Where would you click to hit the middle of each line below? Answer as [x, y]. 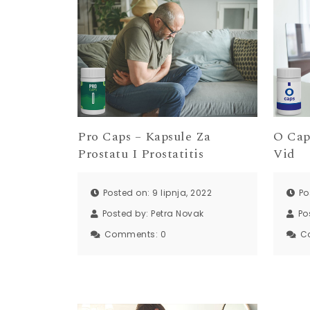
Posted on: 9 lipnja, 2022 [157, 192]
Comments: [132, 234]
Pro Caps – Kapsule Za [144, 137]
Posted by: [126, 213]
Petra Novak [177, 213]
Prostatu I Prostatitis [140, 154]
